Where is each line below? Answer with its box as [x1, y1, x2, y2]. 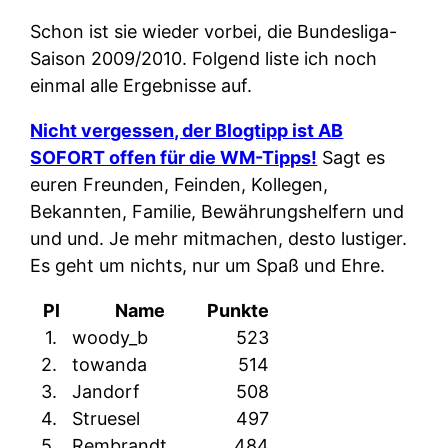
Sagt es [317, 147, 386, 169]
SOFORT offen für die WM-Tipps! [30, 147, 318, 169]
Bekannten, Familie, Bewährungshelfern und [30, 201, 405, 223]
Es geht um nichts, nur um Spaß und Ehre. [30, 255, 386, 277]
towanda [72, 354, 153, 376]
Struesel [72, 408, 146, 430]
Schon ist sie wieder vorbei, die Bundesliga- [30, 21, 398, 43]
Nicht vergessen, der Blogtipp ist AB [30, 120, 344, 142]
